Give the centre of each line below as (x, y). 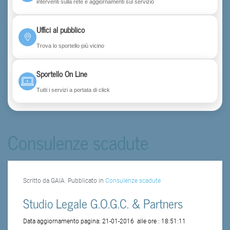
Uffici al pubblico (61, 29)
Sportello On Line (62, 73)
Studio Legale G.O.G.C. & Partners (103, 203)
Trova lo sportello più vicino (70, 45)
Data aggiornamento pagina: (63, 222)
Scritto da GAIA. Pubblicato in (64, 181)
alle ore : (148, 222)
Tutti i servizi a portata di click (73, 90)
